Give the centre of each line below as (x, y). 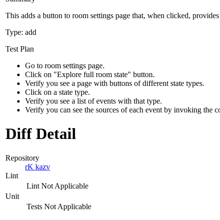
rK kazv (38, 166)
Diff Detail (41, 134)
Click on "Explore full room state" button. (90, 74)
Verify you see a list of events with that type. (94, 101)
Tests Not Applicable (59, 206)
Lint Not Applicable (57, 186)
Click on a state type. (57, 92)
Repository (22, 158)
